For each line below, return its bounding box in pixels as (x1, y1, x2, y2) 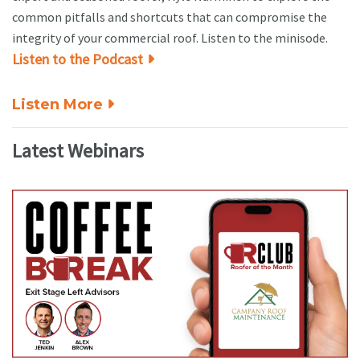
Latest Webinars (12, 137, 144, 163)
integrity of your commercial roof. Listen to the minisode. (12, 29, 328, 46)
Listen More (12, 95, 103, 113)
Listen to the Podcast (12, 49, 143, 68)
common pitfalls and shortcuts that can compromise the (12, 8, 327, 25)
